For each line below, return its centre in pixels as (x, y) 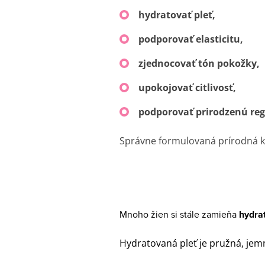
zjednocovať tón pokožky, (199, 63)
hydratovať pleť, (177, 14)
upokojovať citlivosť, (187, 87)
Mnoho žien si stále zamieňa (179, 214)
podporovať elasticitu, (191, 39)
